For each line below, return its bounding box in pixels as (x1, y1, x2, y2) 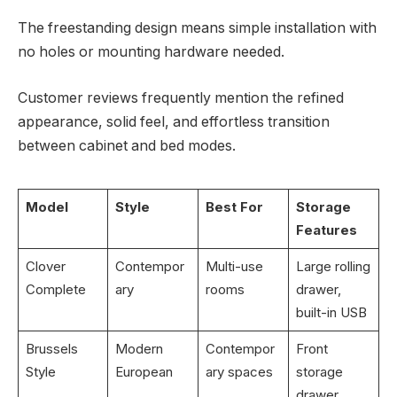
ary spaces (205, 362, 273, 380)
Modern (114, 339, 163, 357)
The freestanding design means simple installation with (18, 19, 377, 37)
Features (295, 221, 357, 238)
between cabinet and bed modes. (18, 136, 236, 154)
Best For (205, 198, 263, 215)
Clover (25, 257, 66, 275)
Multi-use (205, 257, 263, 275)
